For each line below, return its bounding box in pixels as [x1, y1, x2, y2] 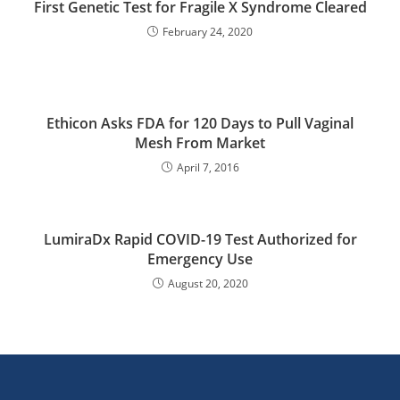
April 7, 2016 [176, 159, 239, 175]
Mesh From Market [135, 132, 265, 153]
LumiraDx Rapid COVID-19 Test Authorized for [43, 229, 357, 249]
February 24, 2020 [162, 23, 253, 39]
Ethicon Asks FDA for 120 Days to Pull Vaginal [46, 112, 354, 133]
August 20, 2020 [167, 275, 248, 291]
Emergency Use [147, 248, 253, 269]
